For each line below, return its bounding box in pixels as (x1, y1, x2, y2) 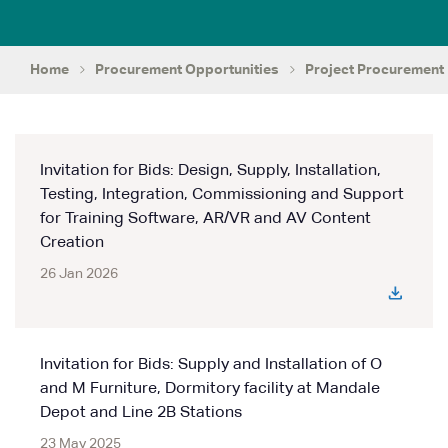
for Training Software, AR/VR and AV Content (40, 211, 371, 227)
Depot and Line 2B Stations (40, 405, 242, 421)
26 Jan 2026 (40, 267, 118, 281)
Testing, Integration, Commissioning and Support (40, 187, 404, 203)
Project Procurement (305, 63, 444, 77)
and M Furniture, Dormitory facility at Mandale (40, 381, 380, 397)
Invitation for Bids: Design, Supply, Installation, (40, 163, 381, 179)
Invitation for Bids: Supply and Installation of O (40, 357, 382, 373)
